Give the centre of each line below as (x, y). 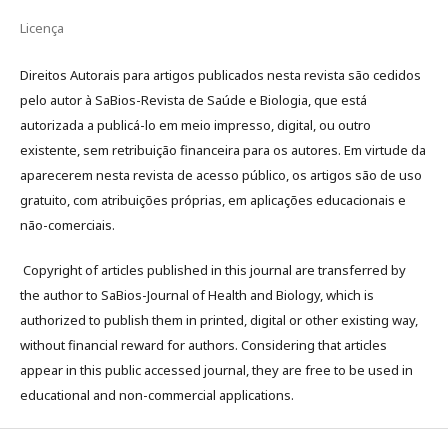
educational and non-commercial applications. (157, 395)
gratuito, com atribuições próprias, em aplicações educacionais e (213, 200)
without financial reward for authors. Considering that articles (203, 345)
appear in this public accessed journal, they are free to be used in (216, 370)
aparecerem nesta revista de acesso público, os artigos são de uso (221, 175)
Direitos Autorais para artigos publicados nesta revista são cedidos (220, 75)
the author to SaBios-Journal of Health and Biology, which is (197, 295)
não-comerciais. (67, 225)
